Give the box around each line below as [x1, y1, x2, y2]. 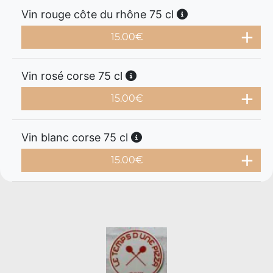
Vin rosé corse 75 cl [21, 69, 126, 82]
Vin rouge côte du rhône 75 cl [21, 8, 177, 21]
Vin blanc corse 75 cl [21, 131, 131, 144]
